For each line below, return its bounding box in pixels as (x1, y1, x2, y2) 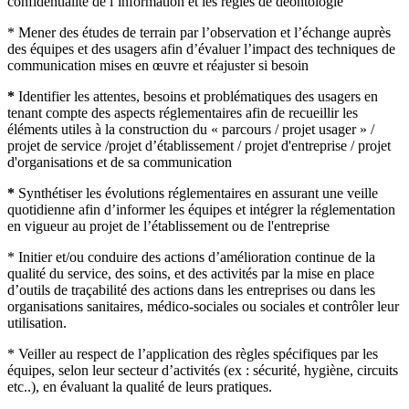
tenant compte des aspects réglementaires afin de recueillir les (7, 104, 358, 121)
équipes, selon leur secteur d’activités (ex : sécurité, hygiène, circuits (7, 362, 398, 378)
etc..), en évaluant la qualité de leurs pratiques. (7, 378, 279, 394)
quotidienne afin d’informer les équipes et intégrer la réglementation (7, 201, 395, 217)
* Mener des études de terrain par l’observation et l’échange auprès (7, 24, 391, 40)
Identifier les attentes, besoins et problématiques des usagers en (18, 88, 378, 104)
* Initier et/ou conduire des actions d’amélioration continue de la (7, 248, 375, 265)
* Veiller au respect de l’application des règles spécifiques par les (7, 345, 378, 362)
